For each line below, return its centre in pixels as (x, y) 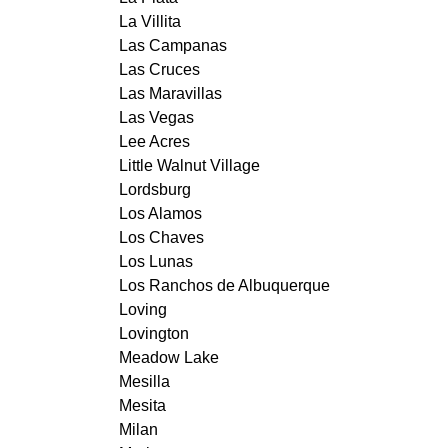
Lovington (153, 333)
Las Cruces (159, 69)
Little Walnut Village (189, 165)
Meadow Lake (168, 357)
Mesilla (144, 381)
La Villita (149, 21)
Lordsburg (154, 189)
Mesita (142, 405)
